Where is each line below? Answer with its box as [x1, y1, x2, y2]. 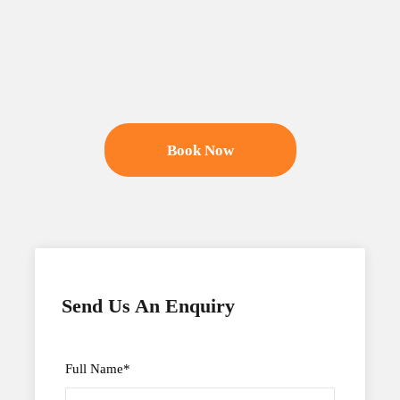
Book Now [166, 141, 234, 159]
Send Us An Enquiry [62, 294, 235, 317]
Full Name [65, 361, 123, 376]
